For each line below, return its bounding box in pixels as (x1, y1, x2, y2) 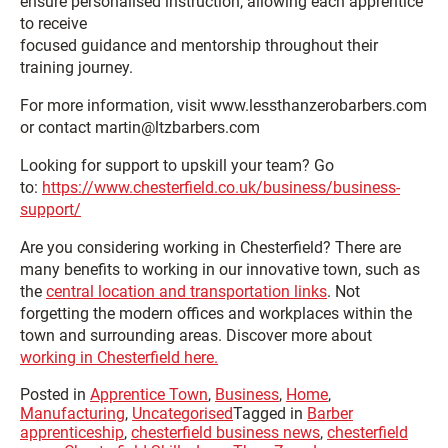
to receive (20, 14, 87, 33)
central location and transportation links (46, 282, 327, 301)
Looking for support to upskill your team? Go (20, 156, 334, 175)
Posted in (20, 385, 90, 404)
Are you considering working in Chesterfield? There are (20, 238, 401, 257)
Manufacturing (20, 404, 125, 423)
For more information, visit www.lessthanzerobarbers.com (20, 96, 427, 115)
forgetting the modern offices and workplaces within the (20, 304, 412, 323)
